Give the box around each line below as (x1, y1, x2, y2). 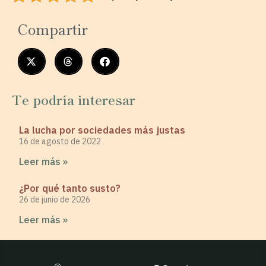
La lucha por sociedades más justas (19, 124, 185, 137)
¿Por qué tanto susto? (19, 182, 121, 195)
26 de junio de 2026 (19, 194, 90, 205)
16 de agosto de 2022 (19, 136, 101, 147)
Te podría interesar (12, 90, 135, 109)
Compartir (18, 18, 88, 40)
